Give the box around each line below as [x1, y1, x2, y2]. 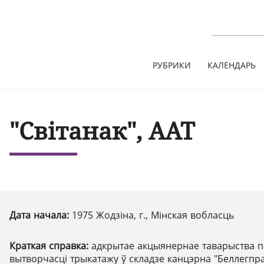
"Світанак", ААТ [9, 114, 195, 147]
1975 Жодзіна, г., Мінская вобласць [72, 209, 234, 222]
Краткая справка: [9, 239, 91, 252]
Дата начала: [9, 209, 72, 222]
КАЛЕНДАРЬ [207, 60, 256, 71]
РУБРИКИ [153, 60, 191, 71]
